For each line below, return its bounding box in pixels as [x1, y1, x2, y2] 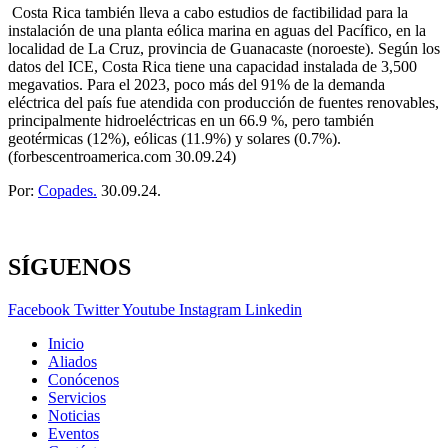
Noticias [48, 407, 100, 425]
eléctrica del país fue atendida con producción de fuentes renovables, [8, 94, 439, 112]
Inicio [48, 335, 84, 353]
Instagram [179, 301, 241, 319]
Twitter [74, 301, 119, 319]
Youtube [122, 301, 175, 319]
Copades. [38, 182, 97, 200]
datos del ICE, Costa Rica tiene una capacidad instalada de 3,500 [8, 58, 417, 76]
